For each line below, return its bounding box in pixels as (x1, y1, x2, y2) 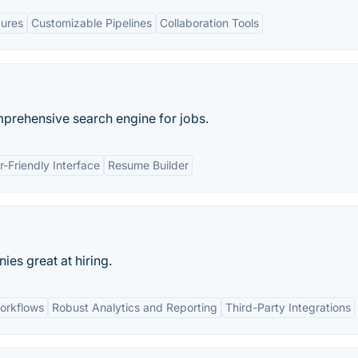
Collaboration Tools (160, 16, 259, 30)
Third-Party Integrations (225, 300, 351, 314)
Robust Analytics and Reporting (52, 300, 217, 314)
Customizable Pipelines (31, 16, 152, 30)
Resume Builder (108, 158, 189, 172)
